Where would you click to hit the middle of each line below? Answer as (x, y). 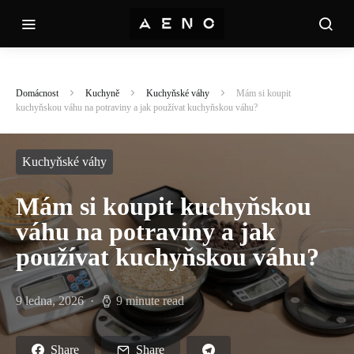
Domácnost (37, 93)
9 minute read (150, 301)
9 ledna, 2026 (50, 301)
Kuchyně (102, 93)
